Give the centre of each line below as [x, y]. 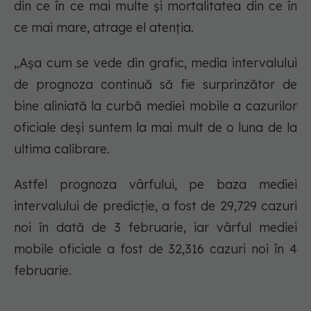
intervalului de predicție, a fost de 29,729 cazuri [155, 206]
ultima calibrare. [62, 149]
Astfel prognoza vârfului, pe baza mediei [155, 185]
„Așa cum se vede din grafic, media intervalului [155, 63]
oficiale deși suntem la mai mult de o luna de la [155, 128]
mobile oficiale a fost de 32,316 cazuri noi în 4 [155, 249]
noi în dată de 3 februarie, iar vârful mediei [155, 228]
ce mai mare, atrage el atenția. [104, 28]
